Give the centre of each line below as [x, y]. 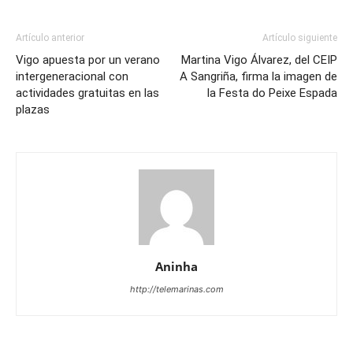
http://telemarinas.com [176, 289]
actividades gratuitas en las [87, 93]
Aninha [176, 266]
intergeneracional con [72, 76]
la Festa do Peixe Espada [272, 93]
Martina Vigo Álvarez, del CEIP [259, 60]
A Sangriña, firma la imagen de [258, 76]
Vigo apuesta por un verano [88, 60]
